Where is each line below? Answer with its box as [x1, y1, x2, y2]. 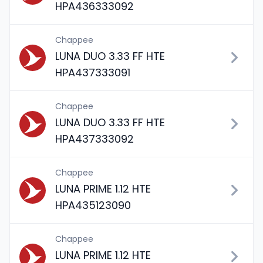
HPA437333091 [55, 65, 130, 80]
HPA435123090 [55, 198, 131, 213]
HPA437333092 [55, 131, 134, 146]
